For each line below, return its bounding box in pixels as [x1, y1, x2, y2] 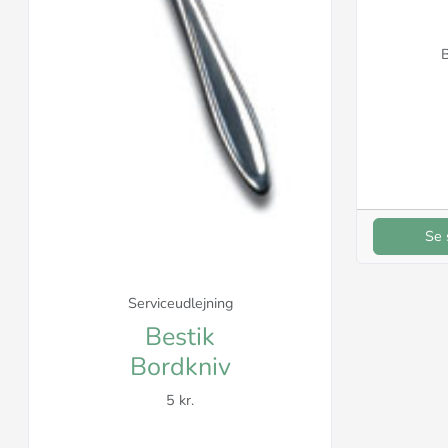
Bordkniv [129, 350, 231, 385]
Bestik [145, 320, 215, 355]
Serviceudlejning [127, 293, 233, 314]
